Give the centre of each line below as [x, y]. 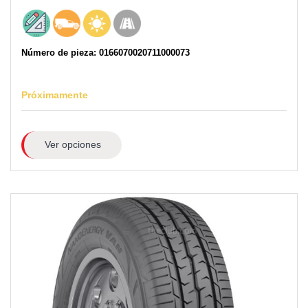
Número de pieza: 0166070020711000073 [106, 52]
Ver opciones [73, 145]
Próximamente [55, 95]
